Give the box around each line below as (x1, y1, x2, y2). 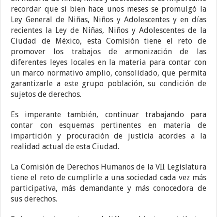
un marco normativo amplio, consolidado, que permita (11, 68, 206, 78)
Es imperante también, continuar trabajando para (11, 110, 206, 120)
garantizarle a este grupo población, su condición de (11, 79, 206, 89)
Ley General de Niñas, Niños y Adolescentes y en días (11, 15, 206, 25)
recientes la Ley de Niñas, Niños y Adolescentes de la (11, 26, 206, 35)
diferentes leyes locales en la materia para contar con (11, 58, 206, 67)
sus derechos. (11, 194, 58, 204)
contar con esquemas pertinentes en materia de (11, 121, 206, 130)
